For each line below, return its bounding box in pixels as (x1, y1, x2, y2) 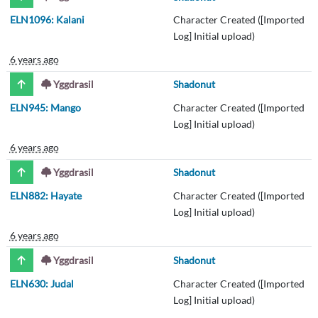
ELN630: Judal (9, 277, 74, 290)
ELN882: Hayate (9, 189, 82, 202)
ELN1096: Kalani (9, 13, 84, 26)
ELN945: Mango (9, 102, 81, 114)
